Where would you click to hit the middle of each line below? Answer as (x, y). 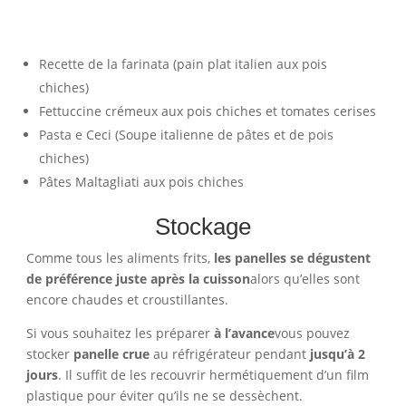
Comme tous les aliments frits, (120, 258)
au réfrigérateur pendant (229, 354)
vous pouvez (312, 333)
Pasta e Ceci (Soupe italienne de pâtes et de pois (186, 135)
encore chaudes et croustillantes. (127, 300)
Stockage (203, 227)
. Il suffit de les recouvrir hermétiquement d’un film (213, 375)
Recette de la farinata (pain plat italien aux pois (183, 64)
